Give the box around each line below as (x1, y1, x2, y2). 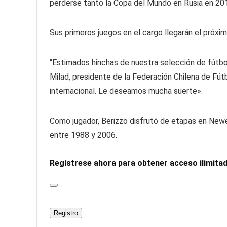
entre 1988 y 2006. (50, 130, 117, 140)
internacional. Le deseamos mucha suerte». (50, 86, 203, 96)
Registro (54, 209, 78, 217)
